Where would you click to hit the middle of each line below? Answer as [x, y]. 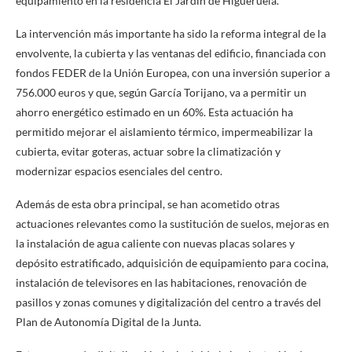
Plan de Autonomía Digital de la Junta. [108, 322]
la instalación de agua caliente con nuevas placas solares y [155, 244]
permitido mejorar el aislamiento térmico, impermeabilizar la [164, 132]
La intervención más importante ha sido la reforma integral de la [171, 34]
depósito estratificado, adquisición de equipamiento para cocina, [172, 263]
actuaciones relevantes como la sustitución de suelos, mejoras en [172, 224]
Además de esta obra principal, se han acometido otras [148, 204]
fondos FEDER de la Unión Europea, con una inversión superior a [173, 73]
